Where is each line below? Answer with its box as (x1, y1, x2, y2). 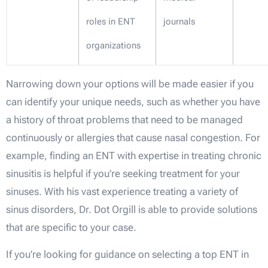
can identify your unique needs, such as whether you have (6, 96, 260, 108)
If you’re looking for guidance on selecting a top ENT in (6, 248, 249, 260)
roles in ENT (86, 16, 135, 28)
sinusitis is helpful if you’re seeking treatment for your (6, 167, 240, 180)
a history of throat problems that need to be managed (6, 114, 243, 126)
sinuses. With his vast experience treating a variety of (6, 185, 238, 198)
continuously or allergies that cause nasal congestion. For (6, 132, 260, 144)
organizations (86, 40, 141, 51)
